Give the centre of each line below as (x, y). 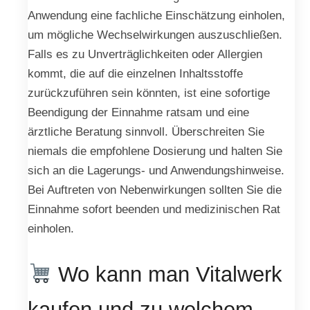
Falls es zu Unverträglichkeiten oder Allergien (145, 54)
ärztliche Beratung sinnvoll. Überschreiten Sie (146, 131)
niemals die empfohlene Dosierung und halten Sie (155, 151)
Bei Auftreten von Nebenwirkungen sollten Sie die (155, 189)
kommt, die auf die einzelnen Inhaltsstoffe (135, 73)
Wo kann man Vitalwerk (167, 275)
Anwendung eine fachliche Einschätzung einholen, (156, 15)
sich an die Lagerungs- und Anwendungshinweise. (156, 170)
